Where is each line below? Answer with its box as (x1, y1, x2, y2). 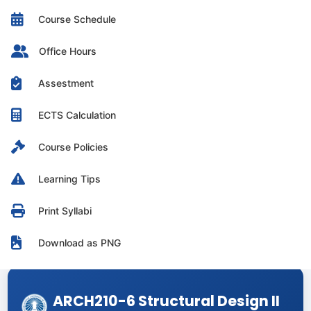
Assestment (38, 77, 94, 89)
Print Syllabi (38, 205, 92, 217)
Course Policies (38, 141, 108, 153)
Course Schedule (38, 13, 116, 25)
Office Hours (39, 45, 96, 57)
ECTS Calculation (38, 109, 116, 121)
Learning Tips (38, 173, 101, 185)
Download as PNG (38, 237, 121, 249)
